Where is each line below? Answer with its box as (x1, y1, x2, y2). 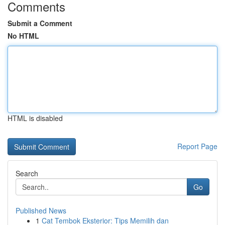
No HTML (8, 31, 39, 41)
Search (16, 168, 38, 178)
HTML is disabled (8, 113, 63, 123)
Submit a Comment (8, 18, 72, 28)
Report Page (177, 141, 217, 151)
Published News (16, 205, 66, 215)
